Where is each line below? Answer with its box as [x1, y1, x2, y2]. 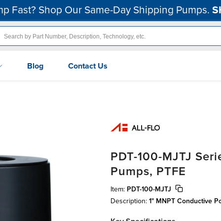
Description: [110, 196, 149, 205]
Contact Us [68, 61, 108, 71]
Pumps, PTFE [110, 164, 186, 179]
